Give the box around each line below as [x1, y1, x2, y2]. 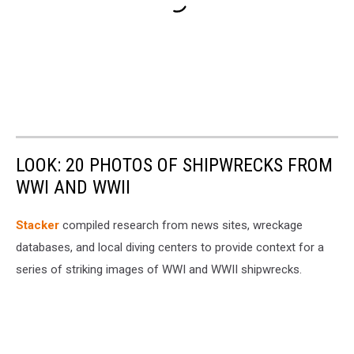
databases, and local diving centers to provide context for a [16, 239, 324, 254]
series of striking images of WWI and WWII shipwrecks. [16, 262, 302, 277]
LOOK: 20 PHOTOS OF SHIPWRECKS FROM [16, 153, 333, 176]
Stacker [16, 217, 59, 232]
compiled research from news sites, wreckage [59, 217, 303, 232]
